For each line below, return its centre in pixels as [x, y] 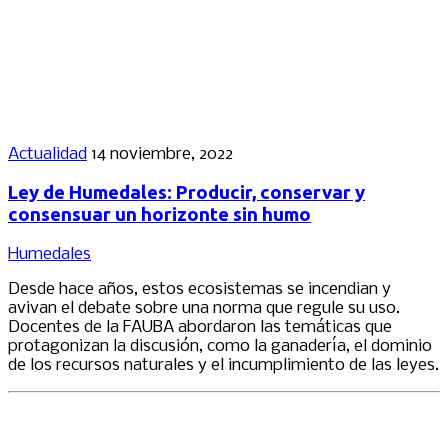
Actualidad [47, 154]
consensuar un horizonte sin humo [159, 215]
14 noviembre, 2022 [162, 154]
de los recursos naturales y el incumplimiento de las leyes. [223, 365]
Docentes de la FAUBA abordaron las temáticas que [200, 327]
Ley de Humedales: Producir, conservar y [186, 193]
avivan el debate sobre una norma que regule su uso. [204, 308]
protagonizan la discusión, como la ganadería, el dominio [220, 346]
